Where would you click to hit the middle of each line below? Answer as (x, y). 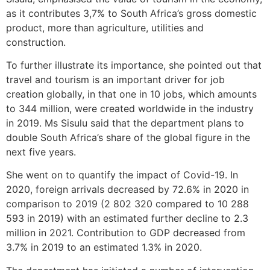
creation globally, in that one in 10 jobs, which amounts (131, 94)
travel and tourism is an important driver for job (115, 79)
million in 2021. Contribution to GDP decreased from (126, 233)
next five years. (41, 152)
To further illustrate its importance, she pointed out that (134, 65)
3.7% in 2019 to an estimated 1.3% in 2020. (104, 247)
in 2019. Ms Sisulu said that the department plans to (125, 123)
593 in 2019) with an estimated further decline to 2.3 (127, 218)
